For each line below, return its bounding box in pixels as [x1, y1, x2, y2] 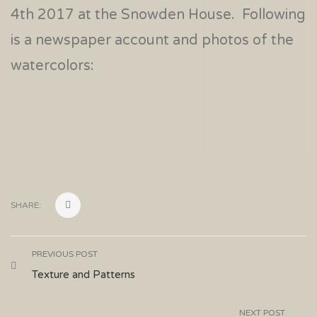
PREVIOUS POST [32, 249, 98, 260]
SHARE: [11, 200, 41, 211]
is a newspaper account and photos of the [11, 32, 294, 50]
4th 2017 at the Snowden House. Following [11, 6, 306, 24]
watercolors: [11, 57, 98, 75]
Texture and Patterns [32, 268, 135, 282]
